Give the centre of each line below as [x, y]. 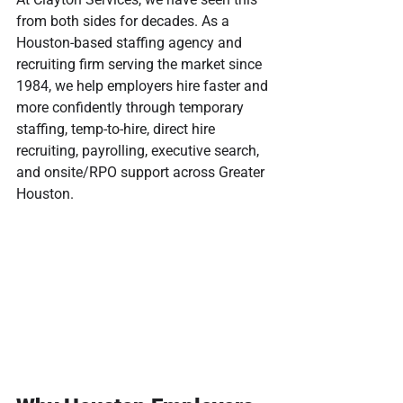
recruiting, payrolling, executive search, [139, 150]
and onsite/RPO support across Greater [142, 172]
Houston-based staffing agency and [131, 42]
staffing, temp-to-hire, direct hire [117, 129]
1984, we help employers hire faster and [144, 85]
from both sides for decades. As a [125, 21]
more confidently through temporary [132, 107]
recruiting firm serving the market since [141, 64]
